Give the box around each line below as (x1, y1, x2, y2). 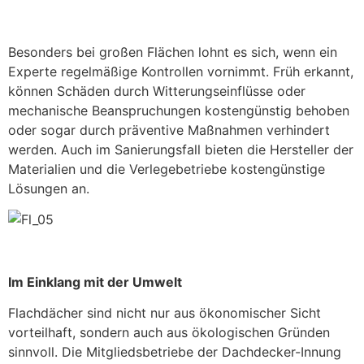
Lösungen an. (8, 180, 89, 197)
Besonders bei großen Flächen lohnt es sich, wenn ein (8, 43, 337, 60)
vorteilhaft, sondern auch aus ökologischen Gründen (8, 324, 330, 341)
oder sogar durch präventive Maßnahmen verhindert (8, 121, 330, 138)
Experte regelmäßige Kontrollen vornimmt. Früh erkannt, (8, 63, 353, 80)
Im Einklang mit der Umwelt (8, 273, 182, 290)
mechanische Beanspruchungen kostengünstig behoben (8, 102, 349, 119)
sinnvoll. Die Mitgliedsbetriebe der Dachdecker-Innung (8, 344, 341, 361)
